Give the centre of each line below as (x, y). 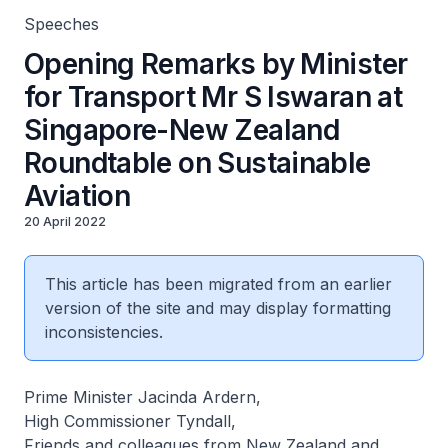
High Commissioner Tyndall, (130, 421)
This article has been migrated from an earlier (218, 284)
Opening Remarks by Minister (216, 64)
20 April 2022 (65, 221)
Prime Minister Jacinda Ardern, (142, 397)
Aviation (77, 196)
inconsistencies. (104, 332)
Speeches (61, 24)
